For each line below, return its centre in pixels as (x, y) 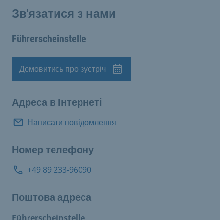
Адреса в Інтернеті (57, 102)
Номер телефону (53, 150)
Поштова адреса (52, 197)
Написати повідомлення (72, 122)
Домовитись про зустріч (62, 69)
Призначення (43, 78)
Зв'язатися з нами (64, 14)
